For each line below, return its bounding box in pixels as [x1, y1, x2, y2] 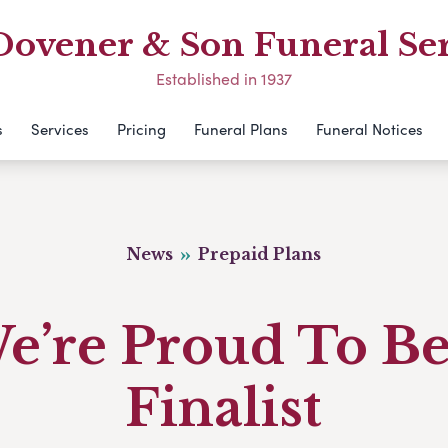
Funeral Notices [315, 118, 423, 140]
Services [30, 118, 89, 140]
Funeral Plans [193, 118, 288, 140]
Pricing [116, 118, 166, 140]
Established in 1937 [156, 67, 292, 90]
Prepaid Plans [194, 244, 322, 264]
